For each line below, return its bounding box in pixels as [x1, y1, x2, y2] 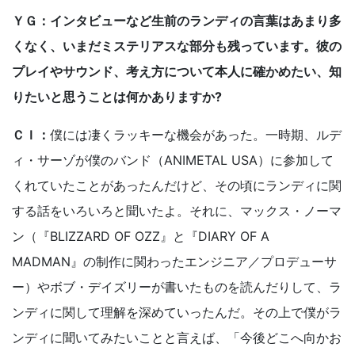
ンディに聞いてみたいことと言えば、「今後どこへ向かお [12, 330, 342, 346]
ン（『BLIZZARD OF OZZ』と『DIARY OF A [12, 228, 269, 245]
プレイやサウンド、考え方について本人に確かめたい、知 [12, 63, 342, 80]
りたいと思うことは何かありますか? [12, 89, 222, 105]
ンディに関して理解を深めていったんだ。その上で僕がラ [12, 304, 342, 321]
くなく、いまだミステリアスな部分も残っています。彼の [12, 38, 342, 55]
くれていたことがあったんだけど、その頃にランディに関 [12, 177, 342, 194]
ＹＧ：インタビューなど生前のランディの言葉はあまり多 [12, 13, 342, 29]
